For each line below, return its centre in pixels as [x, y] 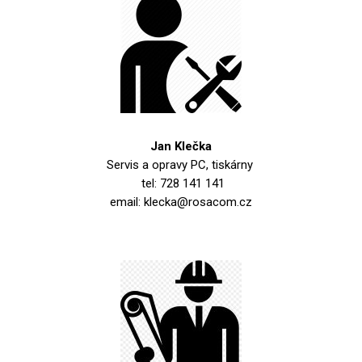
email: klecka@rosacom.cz [181, 202]
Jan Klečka [181, 146]
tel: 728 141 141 [181, 183]
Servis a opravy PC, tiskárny [181, 165]
